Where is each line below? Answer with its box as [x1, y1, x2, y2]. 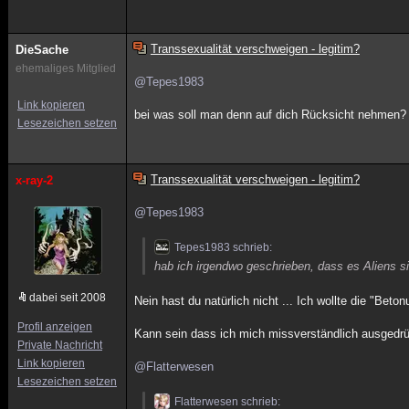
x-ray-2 [16, 173, 53, 187]
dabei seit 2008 [29, 291, 106, 304]
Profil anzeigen [17, 320, 92, 333]
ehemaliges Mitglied [16, 62, 116, 75]
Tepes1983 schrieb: [174, 241, 273, 254]
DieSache [16, 43, 68, 57]
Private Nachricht [17, 339, 102, 351]
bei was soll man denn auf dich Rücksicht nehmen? [134, 108, 407, 121]
